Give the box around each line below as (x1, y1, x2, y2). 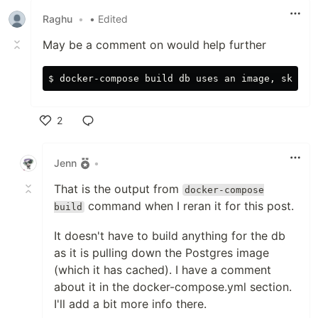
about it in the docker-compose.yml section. (54, 279, 292, 294)
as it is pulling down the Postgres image (54, 245, 269, 260)
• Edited (89, 13, 128, 26)
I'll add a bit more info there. (54, 296, 207, 311)
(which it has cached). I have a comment (54, 262, 271, 277)
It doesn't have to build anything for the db (54, 228, 285, 243)
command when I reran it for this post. (84, 198, 295, 213)
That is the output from (54, 181, 182, 196)
